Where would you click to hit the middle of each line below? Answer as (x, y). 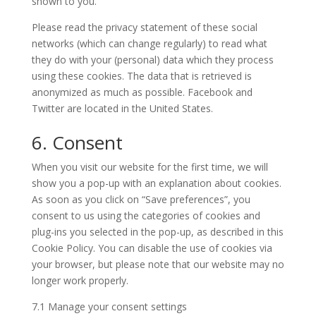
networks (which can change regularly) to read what (149, 43)
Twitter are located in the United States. (122, 108)
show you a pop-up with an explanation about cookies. (156, 183)
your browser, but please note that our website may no (158, 264)
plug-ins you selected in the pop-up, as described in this (157, 231)
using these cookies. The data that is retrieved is (141, 75)
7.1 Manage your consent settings (109, 306)
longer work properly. (80, 280)
